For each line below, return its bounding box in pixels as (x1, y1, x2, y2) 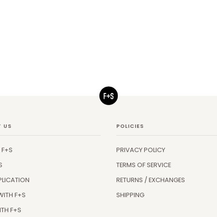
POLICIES (116, 123, 144, 130)
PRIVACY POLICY (116, 145, 165, 155)
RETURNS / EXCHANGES (116, 175, 185, 185)
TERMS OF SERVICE (116, 160, 171, 170)
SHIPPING (116, 190, 144, 200)
